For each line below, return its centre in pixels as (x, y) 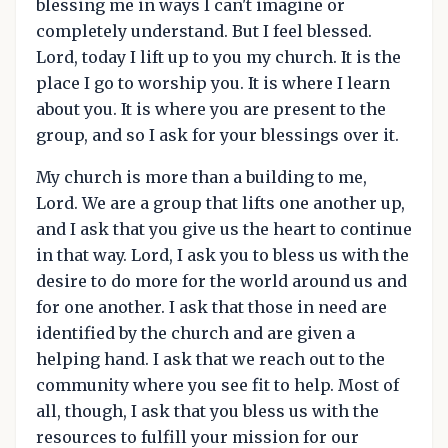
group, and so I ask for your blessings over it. (217, 135)
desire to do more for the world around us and (221, 281)
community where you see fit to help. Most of (217, 385)
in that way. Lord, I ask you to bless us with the (222, 255)
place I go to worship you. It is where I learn (213, 83)
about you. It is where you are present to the (211, 109)
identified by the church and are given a (195, 333)
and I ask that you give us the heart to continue (224, 229)
